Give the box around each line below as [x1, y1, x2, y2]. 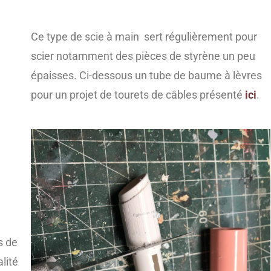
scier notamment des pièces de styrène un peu [30, 50, 255, 63]
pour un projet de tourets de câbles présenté [30, 88, 245, 102]
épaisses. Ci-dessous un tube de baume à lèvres [30, 69, 262, 82]
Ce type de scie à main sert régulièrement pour [30, 30, 257, 44]
